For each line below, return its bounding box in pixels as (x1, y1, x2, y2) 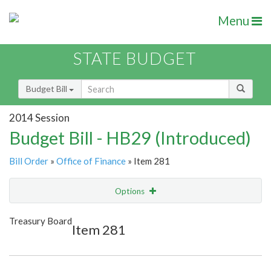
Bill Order (9, 155, 48, 167)
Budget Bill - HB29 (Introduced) (9, 127, 251, 149)
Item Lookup (12, 236, 60, 247)
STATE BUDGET (73, 48, 196, 69)
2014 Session (9, 111, 70, 124)
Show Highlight (70, 211, 126, 221)
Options (115, 186, 146, 197)
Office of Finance (56, 155, 126, 167)
